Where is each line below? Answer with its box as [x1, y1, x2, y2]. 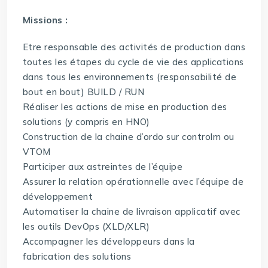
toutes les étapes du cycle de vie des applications [22, 56, 244, 68]
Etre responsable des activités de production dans [22, 41, 246, 53]
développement [22, 191, 93, 203]
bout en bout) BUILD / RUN [22, 86, 145, 98]
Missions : [22, 14, 68, 26]
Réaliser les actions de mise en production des [22, 101, 227, 113]
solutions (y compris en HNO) [22, 116, 150, 128]
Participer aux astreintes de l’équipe [22, 161, 183, 173]
